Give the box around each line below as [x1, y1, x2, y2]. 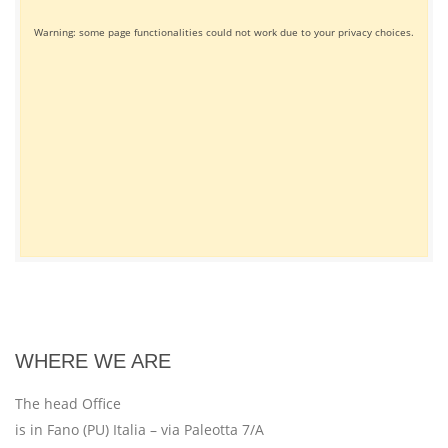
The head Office [15, 394, 121, 414]
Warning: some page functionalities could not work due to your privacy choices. [34, 24, 414, 39]
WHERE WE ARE [15, 350, 171, 373]
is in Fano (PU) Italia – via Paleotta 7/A [15, 420, 264, 440]
